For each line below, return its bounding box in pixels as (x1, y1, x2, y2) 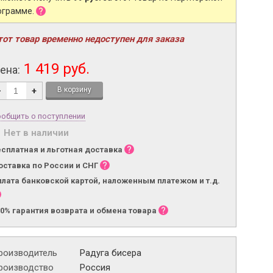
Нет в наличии (3, 127, 69, 138)
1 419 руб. (20, 60, 90, 77)
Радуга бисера (80, 247, 141, 258)
